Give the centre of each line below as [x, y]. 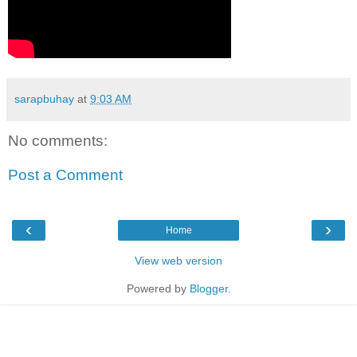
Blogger [208, 288]
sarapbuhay [44, 98]
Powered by [158, 288]
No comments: [58, 140]
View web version [178, 260]
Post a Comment [65, 175]
